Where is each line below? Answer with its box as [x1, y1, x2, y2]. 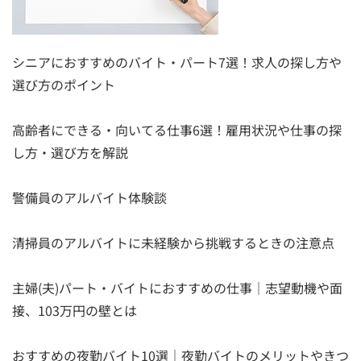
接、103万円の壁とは [12, 300, 137, 320]
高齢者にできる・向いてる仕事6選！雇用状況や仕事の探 [12, 119, 342, 139]
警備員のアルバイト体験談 [12, 187, 167, 207]
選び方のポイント [12, 74, 115, 94]
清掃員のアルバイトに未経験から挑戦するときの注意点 [12, 232, 334, 252]
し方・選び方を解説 [12, 142, 128, 162]
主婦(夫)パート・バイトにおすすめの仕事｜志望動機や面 [12, 277, 342, 297]
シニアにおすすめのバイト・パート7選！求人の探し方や [12, 52, 342, 72]
